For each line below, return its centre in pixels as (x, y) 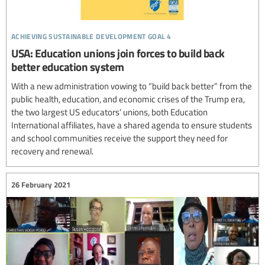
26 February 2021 (41, 185)
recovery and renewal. (52, 151)
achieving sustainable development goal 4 (91, 34)
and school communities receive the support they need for (119, 138)
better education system (68, 66)
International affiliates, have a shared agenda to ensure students (132, 125)
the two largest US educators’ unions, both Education (109, 112)
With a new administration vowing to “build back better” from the (132, 85)
